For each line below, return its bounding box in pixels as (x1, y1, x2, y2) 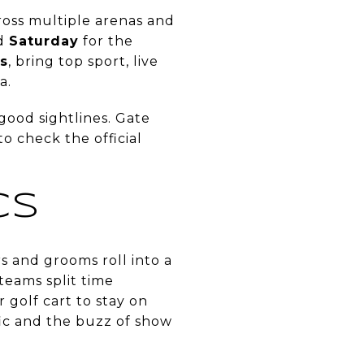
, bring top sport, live (8, 53, 158, 69)
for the (79, 32, 133, 49)
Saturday (9, 32, 79, 49)
